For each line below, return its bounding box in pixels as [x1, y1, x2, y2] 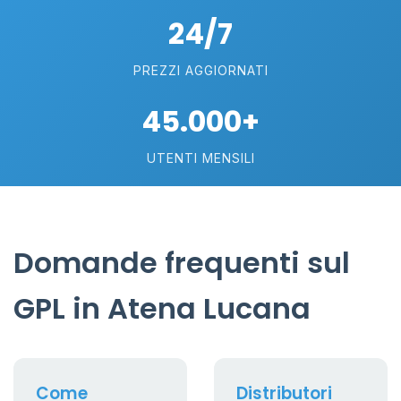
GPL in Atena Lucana [13, 288, 311, 328]
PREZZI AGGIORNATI [132, 63, 269, 78]
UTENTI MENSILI [146, 150, 255, 166]
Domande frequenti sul [13, 243, 350, 283]
